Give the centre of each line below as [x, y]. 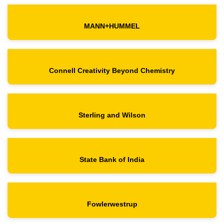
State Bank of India [112, 160]
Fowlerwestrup [112, 204]
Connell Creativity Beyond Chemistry [112, 71]
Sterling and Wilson [112, 115]
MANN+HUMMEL [112, 26]
